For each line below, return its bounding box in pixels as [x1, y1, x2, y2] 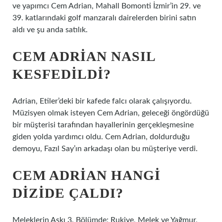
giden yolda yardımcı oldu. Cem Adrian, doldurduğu [12, 133, 190, 141]
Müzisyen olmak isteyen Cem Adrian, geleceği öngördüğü [12, 109, 209, 117]
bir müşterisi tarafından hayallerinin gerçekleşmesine [12, 121, 194, 129]
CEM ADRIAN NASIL [12, 49, 155, 64]
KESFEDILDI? [12, 66, 111, 82]
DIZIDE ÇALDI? [12, 185, 123, 201]
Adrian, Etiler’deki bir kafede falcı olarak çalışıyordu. [12, 97, 192, 105]
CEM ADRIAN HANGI [12, 167, 161, 183]
